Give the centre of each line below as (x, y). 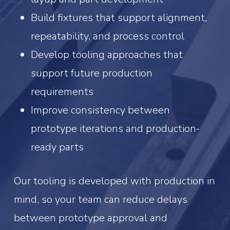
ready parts (57, 147)
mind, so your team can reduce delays (100, 199)
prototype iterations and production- (115, 128)
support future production (92, 73)
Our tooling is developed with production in (114, 181)
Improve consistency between (100, 110)
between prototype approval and (90, 218)
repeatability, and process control (108, 36)
